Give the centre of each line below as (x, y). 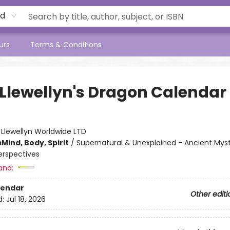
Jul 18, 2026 (26, 199)
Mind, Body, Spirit (35, 143)
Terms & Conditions (66, 45)
